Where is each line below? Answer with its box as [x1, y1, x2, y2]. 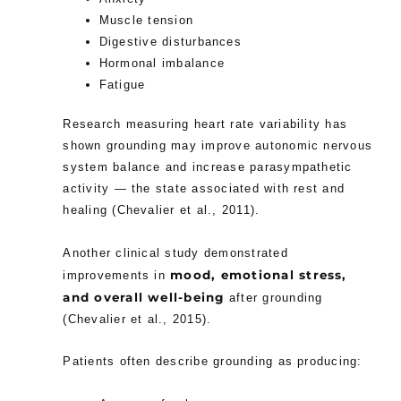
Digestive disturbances [98, 35, 242, 49]
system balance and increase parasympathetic [63, 160, 353, 175]
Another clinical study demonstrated [63, 245, 288, 260]
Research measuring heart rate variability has [63, 117, 348, 132]
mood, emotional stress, [170, 267, 347, 282]
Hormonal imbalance [98, 56, 226, 71]
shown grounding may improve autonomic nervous [63, 139, 373, 153]
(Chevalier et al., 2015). [63, 311, 212, 326]
